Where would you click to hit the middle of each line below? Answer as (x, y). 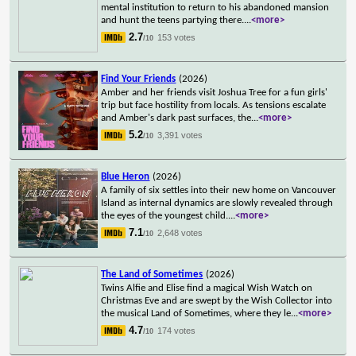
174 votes (177, 330)
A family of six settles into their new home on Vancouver (219, 190)
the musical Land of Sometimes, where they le (196, 313)
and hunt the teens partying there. (173, 20)
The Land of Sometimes (152, 274)
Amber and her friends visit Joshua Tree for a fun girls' (215, 92)
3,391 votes (180, 135)
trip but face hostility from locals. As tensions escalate (214, 105)
